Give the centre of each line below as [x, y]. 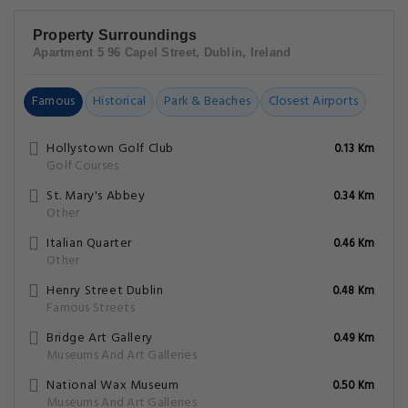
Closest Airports [313, 102]
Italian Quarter [89, 244]
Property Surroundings [115, 35]
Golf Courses [83, 166]
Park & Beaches [207, 102]
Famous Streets [91, 308]
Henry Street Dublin [105, 291]
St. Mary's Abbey [96, 196]
